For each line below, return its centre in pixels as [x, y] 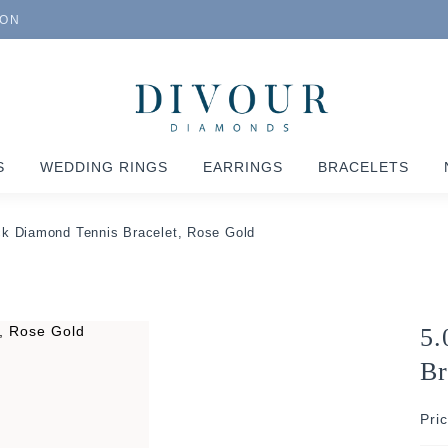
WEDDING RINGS [104, 166]
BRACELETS [363, 166]
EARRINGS [243, 166]
